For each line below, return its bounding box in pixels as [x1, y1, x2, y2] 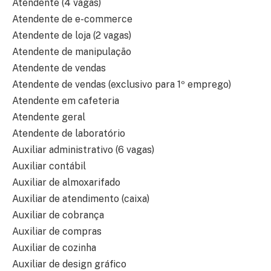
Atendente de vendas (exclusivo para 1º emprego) [12, 79, 231, 91]
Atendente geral [12, 111, 85, 123]
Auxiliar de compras [12, 226, 102, 238]
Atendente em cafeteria [12, 95, 119, 107]
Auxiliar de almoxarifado [12, 177, 120, 189]
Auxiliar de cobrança [12, 209, 104, 221]
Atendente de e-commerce [12, 13, 132, 25]
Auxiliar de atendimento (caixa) [12, 193, 149, 205]
